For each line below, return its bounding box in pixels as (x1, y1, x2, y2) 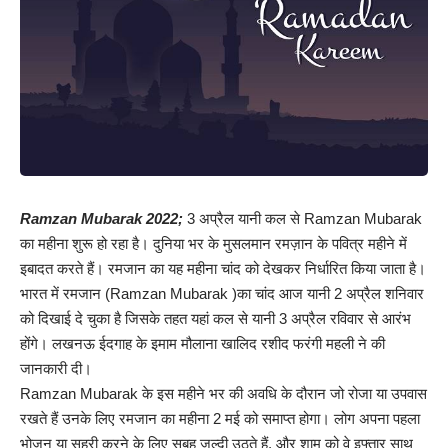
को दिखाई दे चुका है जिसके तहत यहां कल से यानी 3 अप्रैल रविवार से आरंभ (20, 309, 411, 327)
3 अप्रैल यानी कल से (183, 209, 304, 227)
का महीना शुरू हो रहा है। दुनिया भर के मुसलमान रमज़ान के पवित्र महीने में (20, 234, 407, 252)
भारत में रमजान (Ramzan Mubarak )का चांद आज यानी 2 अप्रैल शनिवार (20, 284, 424, 302)
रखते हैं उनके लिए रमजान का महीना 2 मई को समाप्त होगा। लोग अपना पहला (20, 409, 420, 427)
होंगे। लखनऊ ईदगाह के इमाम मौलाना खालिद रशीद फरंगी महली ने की (20, 334, 385, 352)
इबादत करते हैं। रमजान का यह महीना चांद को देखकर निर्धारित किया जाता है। (20, 259, 426, 277)
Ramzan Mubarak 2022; (20, 209, 183, 227)
